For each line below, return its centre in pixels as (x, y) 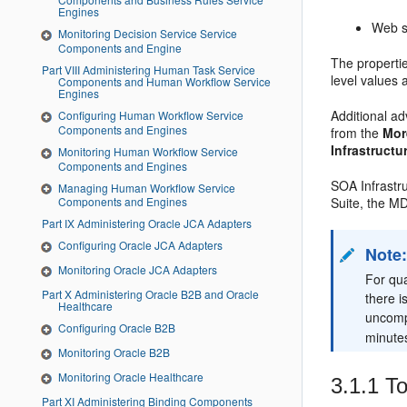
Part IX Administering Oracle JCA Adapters (158, 223)
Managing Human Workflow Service (147, 187)
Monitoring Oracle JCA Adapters (138, 270)
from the (357, 133)
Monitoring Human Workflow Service (148, 151)
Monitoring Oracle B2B (114, 352)
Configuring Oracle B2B (117, 328)
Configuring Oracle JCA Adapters (140, 245)
